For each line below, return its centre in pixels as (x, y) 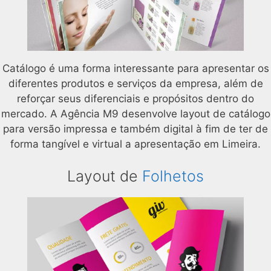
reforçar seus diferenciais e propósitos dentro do (135, 98)
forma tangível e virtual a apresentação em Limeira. (135, 144)
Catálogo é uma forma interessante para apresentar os (135, 68)
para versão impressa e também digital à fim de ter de (135, 129)
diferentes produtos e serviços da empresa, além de (135, 83)
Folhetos (173, 176)
